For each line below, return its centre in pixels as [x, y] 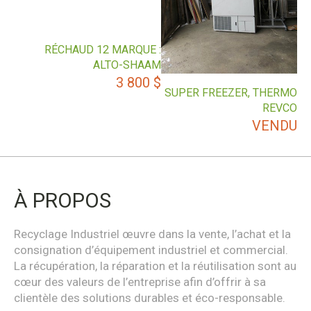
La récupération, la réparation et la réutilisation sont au [155, 266]
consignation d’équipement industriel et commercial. [151, 250]
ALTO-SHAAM [127, 65]
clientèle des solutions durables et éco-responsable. [150, 298]
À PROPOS [62, 201]
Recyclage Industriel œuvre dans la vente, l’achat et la [152, 234]
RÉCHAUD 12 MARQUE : [103, 50]
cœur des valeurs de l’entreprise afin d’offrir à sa [140, 282]
